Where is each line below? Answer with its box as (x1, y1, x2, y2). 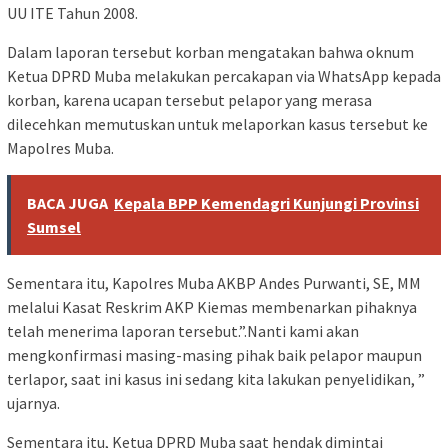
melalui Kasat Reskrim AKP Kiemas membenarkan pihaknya (7, 296, 417, 317)
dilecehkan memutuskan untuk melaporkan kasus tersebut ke (7, 113, 428, 134)
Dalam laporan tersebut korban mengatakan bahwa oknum (7, 41, 414, 62)
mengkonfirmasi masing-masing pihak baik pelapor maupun (7, 344, 422, 365)
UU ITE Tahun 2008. (7, 2, 138, 23)
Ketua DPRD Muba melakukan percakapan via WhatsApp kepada (7, 65, 441, 86)
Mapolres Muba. (7, 137, 114, 158)
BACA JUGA (27, 192, 108, 213)
